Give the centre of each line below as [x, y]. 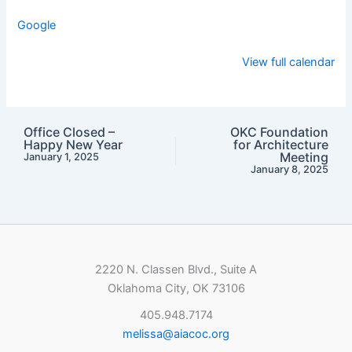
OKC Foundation [280, 132]
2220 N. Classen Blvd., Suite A [176, 270]
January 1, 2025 [61, 157]
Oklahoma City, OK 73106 [176, 289]
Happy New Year [73, 145]
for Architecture [281, 145]
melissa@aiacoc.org [176, 334]
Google [37, 25]
